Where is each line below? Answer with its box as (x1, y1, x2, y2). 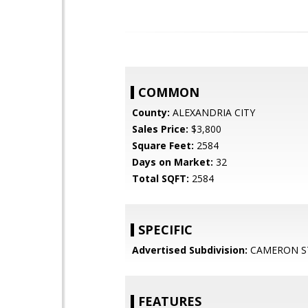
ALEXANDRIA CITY (170, 106, 255, 119)
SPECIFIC (138, 221, 192, 238)
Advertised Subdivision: (132, 243, 247, 256)
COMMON (138, 84, 199, 100)
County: (132, 106, 170, 119)
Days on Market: (132, 155, 213, 168)
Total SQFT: (132, 172, 189, 185)
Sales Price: (132, 122, 188, 135)
